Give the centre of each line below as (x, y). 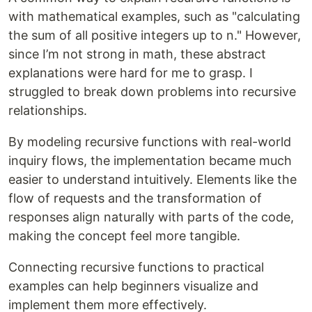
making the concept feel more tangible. (124, 236)
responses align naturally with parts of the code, (151, 217)
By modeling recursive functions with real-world (150, 142)
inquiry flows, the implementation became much (150, 161)
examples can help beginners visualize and (133, 286)
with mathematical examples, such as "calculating (154, 17)
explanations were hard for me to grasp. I (131, 73)
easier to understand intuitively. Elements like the (153, 180)
